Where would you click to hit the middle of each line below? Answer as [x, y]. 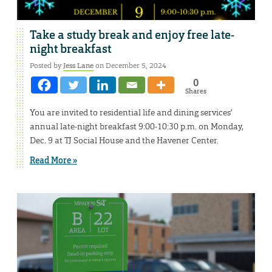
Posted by [46, 66]
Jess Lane [78, 66]
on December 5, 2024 [130, 66]
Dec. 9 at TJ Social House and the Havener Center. [124, 141]
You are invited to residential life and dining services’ [131, 113]
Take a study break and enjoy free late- [132, 36]
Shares [195, 91]
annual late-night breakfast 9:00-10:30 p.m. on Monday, [137, 127]
